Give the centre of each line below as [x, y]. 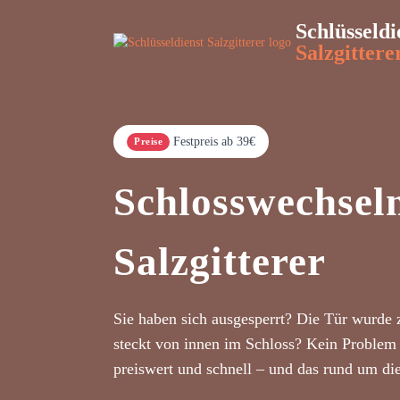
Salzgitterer [220, 262]
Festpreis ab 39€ [214, 142]
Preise [148, 141]
